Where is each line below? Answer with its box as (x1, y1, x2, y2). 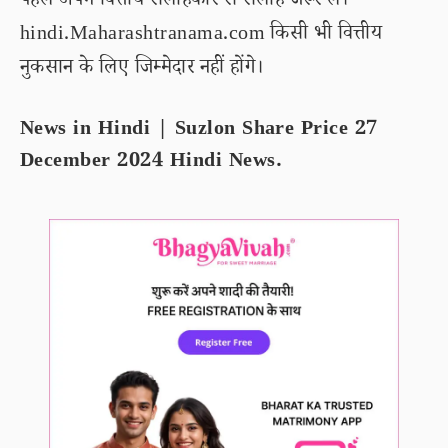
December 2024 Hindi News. (20, 147, 282, 179)
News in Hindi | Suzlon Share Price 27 (20, 115, 378, 147)
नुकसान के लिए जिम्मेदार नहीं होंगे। (20, 54, 264, 86)
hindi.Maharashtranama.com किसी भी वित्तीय (20, 20, 383, 52)
